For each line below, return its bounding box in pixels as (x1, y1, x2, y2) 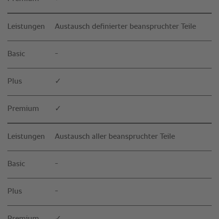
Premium (7, 105, 39, 113)
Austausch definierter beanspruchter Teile (55, 23, 196, 31)
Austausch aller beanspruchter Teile (55, 133, 175, 141)
